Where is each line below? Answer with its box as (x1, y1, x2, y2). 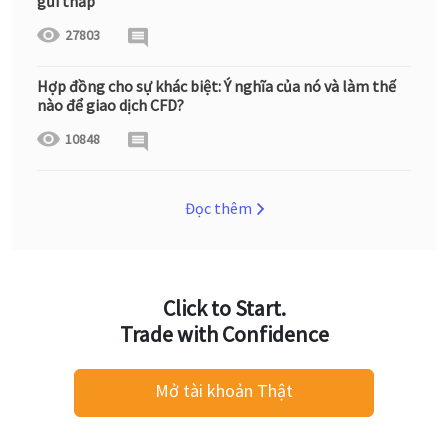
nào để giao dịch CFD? (37, 94, 184, 115)
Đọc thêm (184, 197, 252, 218)
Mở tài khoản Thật (155, 378, 293, 402)
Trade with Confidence (119, 319, 329, 348)
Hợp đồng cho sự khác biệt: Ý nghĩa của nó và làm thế (37, 75, 396, 96)
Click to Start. (162, 293, 286, 322)
